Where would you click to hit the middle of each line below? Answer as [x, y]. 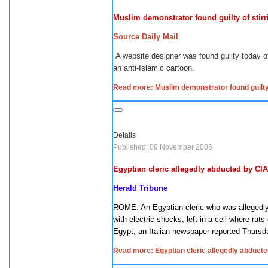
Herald [126, 188]
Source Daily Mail [146, 37]
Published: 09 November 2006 [163, 147]
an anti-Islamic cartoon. [155, 68]
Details [124, 135]
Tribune [153, 188]
